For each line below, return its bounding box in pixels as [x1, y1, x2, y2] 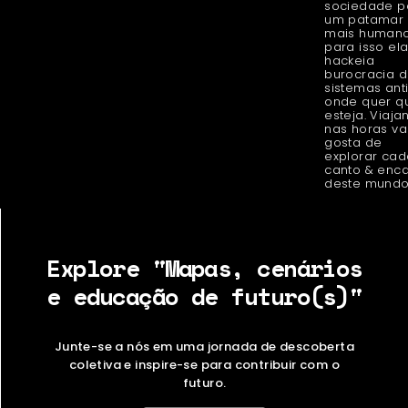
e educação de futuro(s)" [46, 279, 362, 314]
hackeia [324, 51, 375, 69]
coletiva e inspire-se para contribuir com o [68, 356, 341, 374]
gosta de [324, 133, 382, 151]
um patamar [324, 10, 404, 28]
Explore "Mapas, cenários [46, 250, 362, 286]
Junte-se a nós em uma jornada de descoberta [54, 338, 355, 356]
